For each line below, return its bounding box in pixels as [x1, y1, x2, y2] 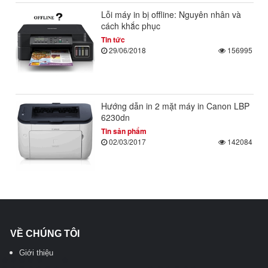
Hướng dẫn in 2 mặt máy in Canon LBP [100, 100, 249, 112]
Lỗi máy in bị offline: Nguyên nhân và [100, 8, 241, 20]
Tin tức [100, 33, 125, 45]
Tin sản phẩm [100, 126, 147, 137]
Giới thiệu [19, 248, 53, 257]
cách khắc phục [100, 19, 160, 32]
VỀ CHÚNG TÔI [10, 228, 80, 239]
